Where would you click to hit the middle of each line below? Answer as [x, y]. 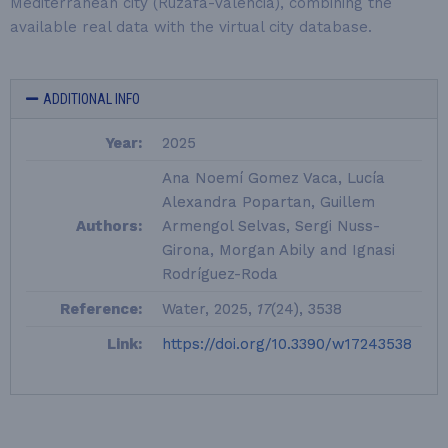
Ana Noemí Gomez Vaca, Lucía [273, 178]
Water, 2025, [209, 309]
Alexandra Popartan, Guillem [268, 202]
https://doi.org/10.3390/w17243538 [287, 344]
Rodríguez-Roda [220, 274]
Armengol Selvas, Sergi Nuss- [271, 226]
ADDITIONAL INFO [91, 99]
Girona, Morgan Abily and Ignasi [278, 250]
